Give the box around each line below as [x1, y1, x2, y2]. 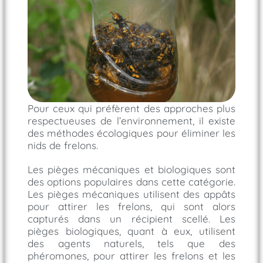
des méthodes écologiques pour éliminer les [28, 127, 235, 140]
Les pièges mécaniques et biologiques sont [28, 163, 235, 176]
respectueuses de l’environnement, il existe [28, 114, 235, 127]
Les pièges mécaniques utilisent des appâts [28, 188, 235, 201]
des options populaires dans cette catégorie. [28, 176, 235, 188]
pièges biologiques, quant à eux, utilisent [28, 225, 235, 238]
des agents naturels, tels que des [28, 237, 235, 250]
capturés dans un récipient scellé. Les [28, 213, 235, 225]
